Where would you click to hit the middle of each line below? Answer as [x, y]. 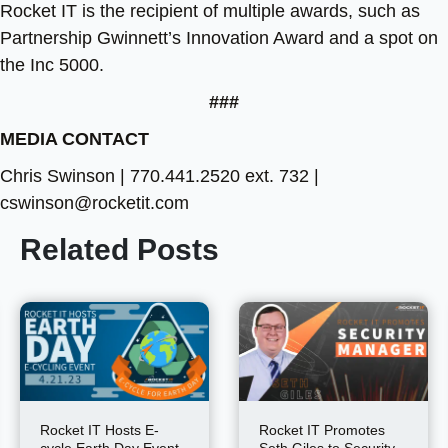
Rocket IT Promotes [322, 430]
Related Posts [119, 250]
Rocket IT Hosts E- [99, 430]
